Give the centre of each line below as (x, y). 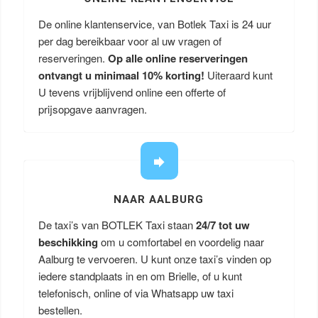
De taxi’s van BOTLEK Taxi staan (117, 225)
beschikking (68, 242)
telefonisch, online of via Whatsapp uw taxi (136, 293)
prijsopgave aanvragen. (92, 109)
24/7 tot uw (223, 225)
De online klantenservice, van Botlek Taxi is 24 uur (154, 24)
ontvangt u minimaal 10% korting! (121, 75)
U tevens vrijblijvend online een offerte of (132, 92)
